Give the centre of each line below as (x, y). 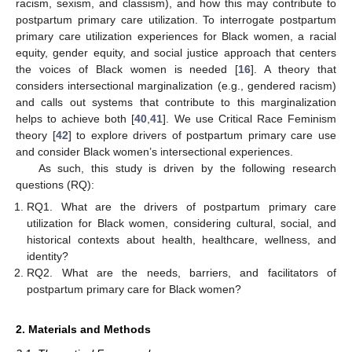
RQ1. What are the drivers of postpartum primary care (181, 207)
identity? (48, 256)
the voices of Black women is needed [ (127, 69)
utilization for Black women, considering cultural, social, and (181, 223)
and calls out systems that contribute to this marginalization (176, 102)
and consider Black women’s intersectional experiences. (154, 151)
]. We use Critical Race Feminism (250, 118)
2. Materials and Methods (83, 329)
